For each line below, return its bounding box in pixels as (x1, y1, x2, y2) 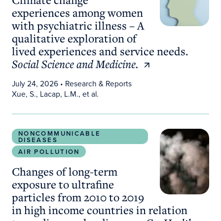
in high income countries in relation (11, 202, 187, 218)
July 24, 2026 (11, 78, 58, 90)
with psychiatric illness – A (11, 17, 144, 33)
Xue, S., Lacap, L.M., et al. (11, 88, 99, 100)
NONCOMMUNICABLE (18, 128, 101, 138)
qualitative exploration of (11, 30, 137, 45)
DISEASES (18, 135, 58, 145)
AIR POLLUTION (18, 147, 80, 157)
